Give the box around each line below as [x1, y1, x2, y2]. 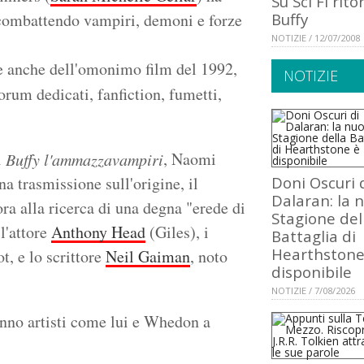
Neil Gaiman [106, 245, 190, 268]
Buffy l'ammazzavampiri [6, 149, 163, 171]
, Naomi [163, 148, 216, 171]
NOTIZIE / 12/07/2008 [271, 32, 360, 45]
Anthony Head [51, 221, 145, 244]
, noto [190, 245, 227, 268]
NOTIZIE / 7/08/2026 [271, 284, 355, 297]
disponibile [271, 262, 352, 283]
